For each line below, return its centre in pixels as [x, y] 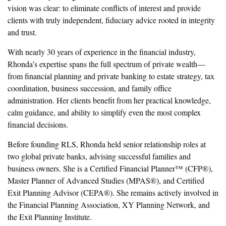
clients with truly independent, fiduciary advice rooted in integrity [111, 20]
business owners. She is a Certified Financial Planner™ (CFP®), [110, 168]
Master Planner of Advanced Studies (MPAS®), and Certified [106, 180]
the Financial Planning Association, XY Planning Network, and [109, 205]
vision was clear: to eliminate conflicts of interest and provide [104, 8]
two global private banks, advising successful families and [99, 156]
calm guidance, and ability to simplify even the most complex [104, 112]
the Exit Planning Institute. [50, 217]
